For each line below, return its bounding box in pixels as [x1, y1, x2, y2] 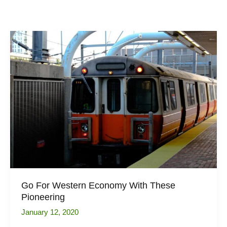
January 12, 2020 [21, 208, 79, 216]
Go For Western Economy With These [21, 179, 175, 191]
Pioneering [21, 191, 65, 202]
